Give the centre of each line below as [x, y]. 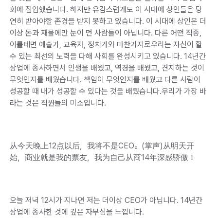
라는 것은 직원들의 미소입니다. [58, 103]
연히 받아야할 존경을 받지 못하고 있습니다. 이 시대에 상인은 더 [108, 21]
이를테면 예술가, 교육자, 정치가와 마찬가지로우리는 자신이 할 [106, 44]
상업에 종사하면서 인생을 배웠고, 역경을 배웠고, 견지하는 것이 [107, 68]
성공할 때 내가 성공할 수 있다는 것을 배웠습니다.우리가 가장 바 [108, 91]
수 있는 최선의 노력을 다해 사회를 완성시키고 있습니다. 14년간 [108, 56]
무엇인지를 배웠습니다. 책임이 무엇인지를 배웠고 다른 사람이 [105, 79]
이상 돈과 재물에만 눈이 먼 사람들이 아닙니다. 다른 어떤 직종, [106, 33]
